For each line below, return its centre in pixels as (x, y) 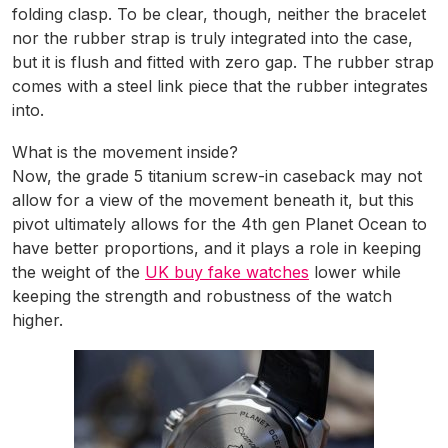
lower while (355, 272)
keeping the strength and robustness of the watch (202, 296)
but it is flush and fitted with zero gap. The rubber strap (223, 62)
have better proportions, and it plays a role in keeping (216, 248)
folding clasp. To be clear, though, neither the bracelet (219, 14)
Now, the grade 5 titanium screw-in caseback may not (217, 176)
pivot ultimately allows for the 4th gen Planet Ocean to (219, 224)
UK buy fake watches (227, 272)
